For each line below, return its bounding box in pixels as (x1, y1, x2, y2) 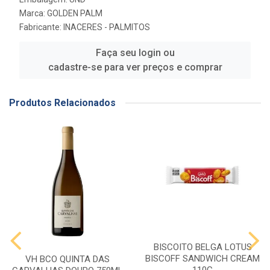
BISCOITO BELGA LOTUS (153, 242, 252, 253)
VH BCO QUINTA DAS (25, 254, 110, 265)
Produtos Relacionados (9, 97, 116, 108)
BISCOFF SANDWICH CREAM (145, 253, 260, 264)
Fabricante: (19, 22, 63, 32)
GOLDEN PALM (47, 8, 102, 18)
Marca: (19, 8, 47, 18)
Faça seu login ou (95, 47, 175, 58)
